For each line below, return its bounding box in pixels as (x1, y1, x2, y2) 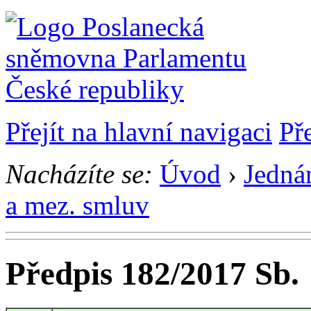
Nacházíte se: (6, 159, 153, 189)
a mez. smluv (6, 190, 149, 220)
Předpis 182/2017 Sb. (6, 255, 299, 292)
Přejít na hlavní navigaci (6, 117, 272, 146)
